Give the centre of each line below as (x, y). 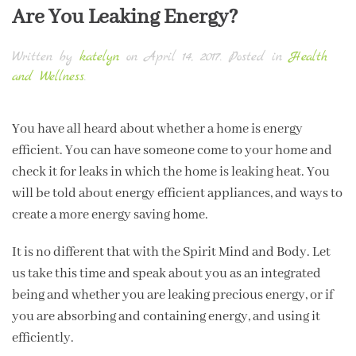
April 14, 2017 (182, 56)
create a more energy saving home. (110, 215)
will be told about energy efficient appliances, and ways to (177, 193)
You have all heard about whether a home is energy (157, 129)
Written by (46, 56)
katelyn (99, 56)
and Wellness (48, 76)
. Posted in (255, 56)
